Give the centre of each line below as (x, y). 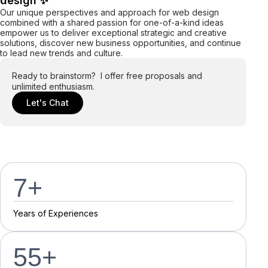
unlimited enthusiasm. (53, 86)
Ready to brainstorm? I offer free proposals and (107, 75)
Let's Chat (48, 102)
